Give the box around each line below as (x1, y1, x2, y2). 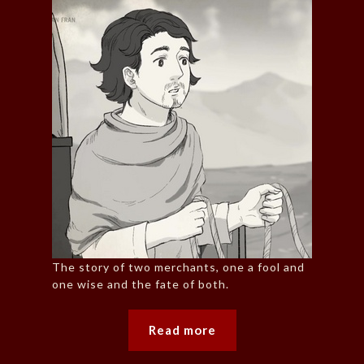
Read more (148, 323, 216, 338)
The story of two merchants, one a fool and (52, 260, 305, 275)
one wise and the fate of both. (52, 277, 229, 292)
